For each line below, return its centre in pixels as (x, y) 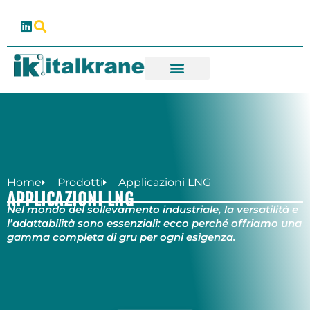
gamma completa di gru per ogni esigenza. (121, 237)
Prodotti (80, 183)
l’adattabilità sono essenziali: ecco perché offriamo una (154, 224)
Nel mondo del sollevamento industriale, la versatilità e (153, 210)
